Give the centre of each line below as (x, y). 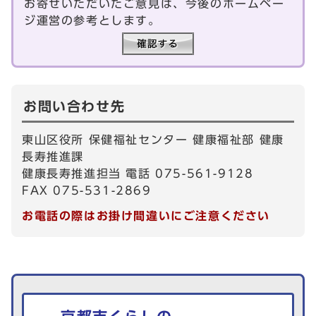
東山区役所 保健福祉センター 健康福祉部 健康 (153, 139)
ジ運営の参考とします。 (92, 20)
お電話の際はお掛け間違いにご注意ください (146, 215)
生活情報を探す (71, 297)
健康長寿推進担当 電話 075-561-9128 (146, 173)
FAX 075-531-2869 (87, 190)
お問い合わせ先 (74, 106)
